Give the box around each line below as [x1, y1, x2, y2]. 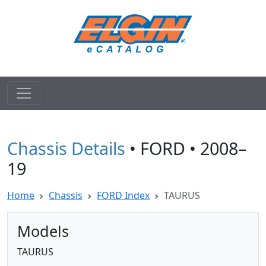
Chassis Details [7, 137, 125, 160]
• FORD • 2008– [125, 137, 246, 160]
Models [17, 221, 69, 241]
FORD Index [97, 189, 150, 202]
